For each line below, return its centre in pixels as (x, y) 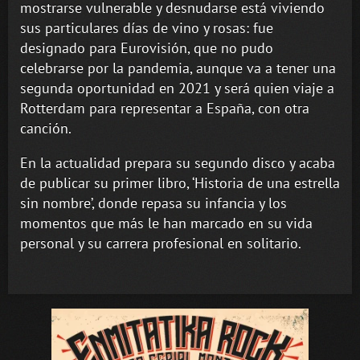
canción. (46, 129)
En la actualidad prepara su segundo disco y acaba (178, 163)
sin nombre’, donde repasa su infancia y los (153, 203)
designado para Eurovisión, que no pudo (147, 48)
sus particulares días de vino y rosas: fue (147, 28)
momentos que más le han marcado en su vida (166, 223)
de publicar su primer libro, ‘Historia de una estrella (180, 183)
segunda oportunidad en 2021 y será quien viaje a (177, 88)
